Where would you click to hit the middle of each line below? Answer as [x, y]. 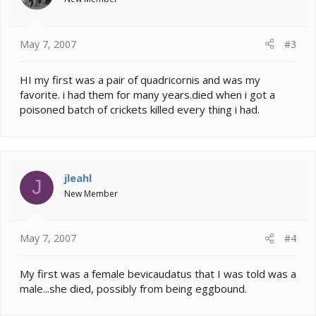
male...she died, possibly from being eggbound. [133, 289]
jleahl [78, 177]
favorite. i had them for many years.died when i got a [147, 94]
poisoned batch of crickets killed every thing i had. [140, 109]
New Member [91, 193]
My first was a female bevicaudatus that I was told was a [158, 274]
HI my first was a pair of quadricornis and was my [140, 79]
